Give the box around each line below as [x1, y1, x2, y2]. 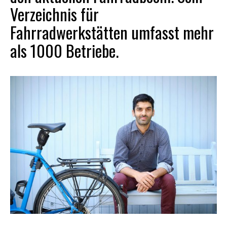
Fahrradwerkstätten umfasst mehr [10, 20, 214, 44]
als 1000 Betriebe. [10, 38, 119, 62]
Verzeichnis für [10, 2, 99, 26]
